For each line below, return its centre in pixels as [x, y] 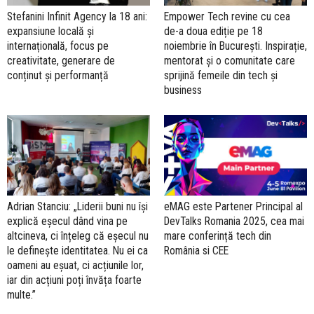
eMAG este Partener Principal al [233, 207]
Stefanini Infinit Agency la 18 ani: [77, 17]
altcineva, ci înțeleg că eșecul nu [78, 236]
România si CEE [196, 251]
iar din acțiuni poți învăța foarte [74, 280]
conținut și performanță [58, 76]
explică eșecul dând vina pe [67, 221]
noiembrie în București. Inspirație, [235, 46]
